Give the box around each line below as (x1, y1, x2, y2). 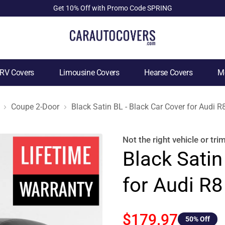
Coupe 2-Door (11, 101, 59, 111)
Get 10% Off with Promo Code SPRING (53, 4, 172, 12)
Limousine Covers (59, 68, 120, 77)
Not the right (123, 135, 172, 145)
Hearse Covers (144, 68, 193, 77)
